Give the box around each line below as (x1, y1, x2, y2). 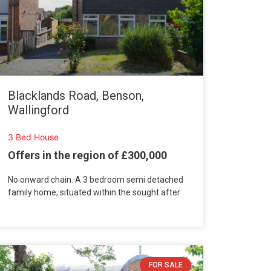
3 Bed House (7, 131, 59, 142)
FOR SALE (148, 261, 183, 270)
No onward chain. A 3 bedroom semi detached (7, 175, 183, 185)
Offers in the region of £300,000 (7, 149, 167, 162)
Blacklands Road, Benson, (7, 88, 144, 103)
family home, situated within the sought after (7, 188, 180, 198)
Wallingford (7, 102, 69, 117)
